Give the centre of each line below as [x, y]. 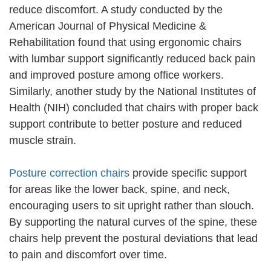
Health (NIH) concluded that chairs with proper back [134, 108]
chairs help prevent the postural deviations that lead [133, 239]
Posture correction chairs [69, 173]
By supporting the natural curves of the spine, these [133, 222]
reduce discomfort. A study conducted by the [116, 10]
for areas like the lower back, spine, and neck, [119, 190]
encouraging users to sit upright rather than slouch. [132, 206]
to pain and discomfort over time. [88, 255]
